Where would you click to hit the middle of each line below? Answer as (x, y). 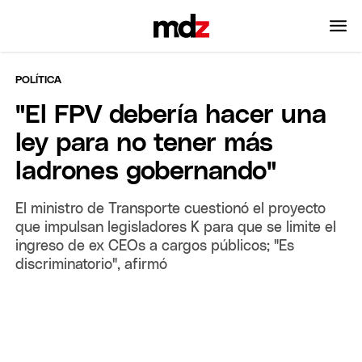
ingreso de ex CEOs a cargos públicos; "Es (155, 246)
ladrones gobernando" (146, 172)
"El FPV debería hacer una (171, 115)
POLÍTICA (39, 80)
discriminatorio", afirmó (92, 265)
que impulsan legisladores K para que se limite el (176, 227)
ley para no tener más (145, 143)
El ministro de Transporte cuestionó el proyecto (171, 209)
